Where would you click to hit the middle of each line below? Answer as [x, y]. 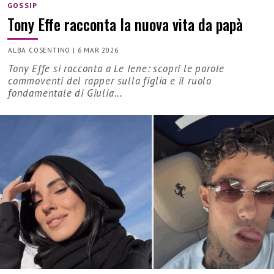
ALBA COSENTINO [39, 50]
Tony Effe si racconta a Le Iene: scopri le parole [117, 68]
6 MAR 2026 [98, 50]
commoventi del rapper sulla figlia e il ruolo [110, 80]
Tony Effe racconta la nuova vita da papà [125, 24]
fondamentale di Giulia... [66, 93]
